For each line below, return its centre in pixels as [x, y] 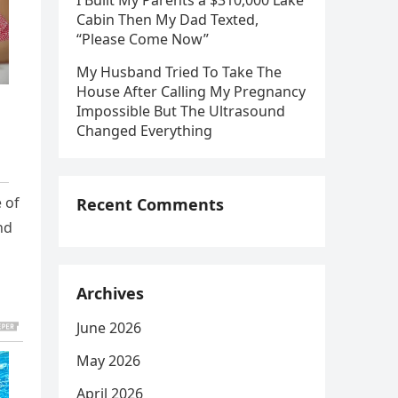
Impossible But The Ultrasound [181, 111]
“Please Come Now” [143, 39]
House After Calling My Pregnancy [191, 92]
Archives [110, 293]
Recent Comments [150, 204]
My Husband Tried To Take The [179, 72]
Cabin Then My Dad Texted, [167, 20]
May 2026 [108, 361]
